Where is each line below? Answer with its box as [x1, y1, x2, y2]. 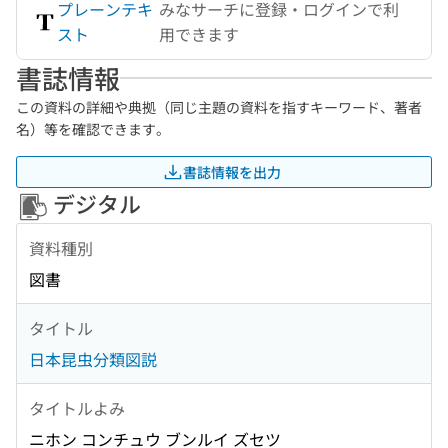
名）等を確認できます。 [16, 119, 170, 139]
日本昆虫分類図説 [29, 347, 157, 372]
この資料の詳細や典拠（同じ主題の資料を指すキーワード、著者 [16, 97, 422, 117]
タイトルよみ [29, 395, 125, 420]
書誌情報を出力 [183, 161, 281, 182]
